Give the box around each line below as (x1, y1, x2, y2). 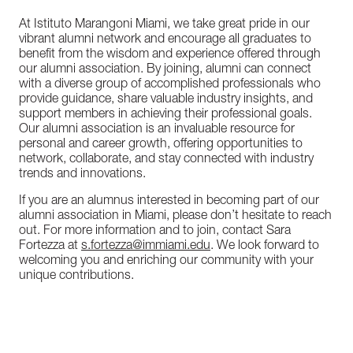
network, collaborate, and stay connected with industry (19, 154, 314, 166)
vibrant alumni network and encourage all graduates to (19, 34, 311, 46)
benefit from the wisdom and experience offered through (19, 49, 321, 61)
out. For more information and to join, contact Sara (19, 225, 291, 238)
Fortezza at (19, 240, 81, 253)
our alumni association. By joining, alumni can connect (19, 64, 311, 76)
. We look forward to (210, 240, 319, 253)
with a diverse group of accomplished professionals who (19, 79, 321, 91)
